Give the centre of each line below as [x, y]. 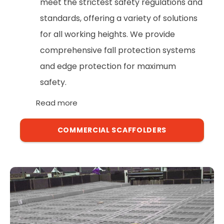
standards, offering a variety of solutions [119, 18]
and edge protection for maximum [108, 66]
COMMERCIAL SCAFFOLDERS [112, 130]
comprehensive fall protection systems [118, 50]
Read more [57, 103]
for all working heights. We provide [107, 34]
